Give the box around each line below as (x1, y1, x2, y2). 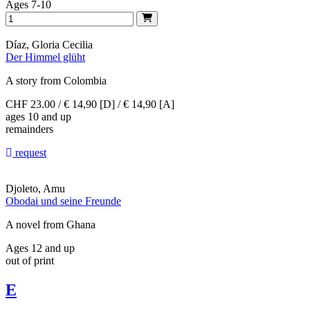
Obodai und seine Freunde (6, 194, 121, 207)
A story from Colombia (6, 74, 107, 86)
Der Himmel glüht (6, 51, 85, 63)
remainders (6, 122, 53, 135)
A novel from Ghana (6, 218, 95, 230)
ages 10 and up (6, 110, 71, 122)
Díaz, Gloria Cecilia (6, 38, 93, 51)
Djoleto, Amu (6, 182, 65, 194)
